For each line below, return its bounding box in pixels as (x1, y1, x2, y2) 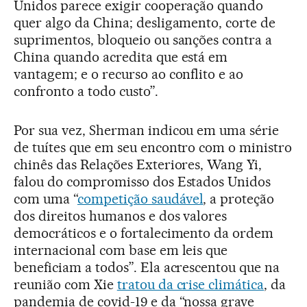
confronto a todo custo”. (14, 82, 158, 99)
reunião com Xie (14, 275, 117, 293)
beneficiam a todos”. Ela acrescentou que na (14, 258, 280, 275)
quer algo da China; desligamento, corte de (14, 14, 276, 31)
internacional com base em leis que (14, 241, 228, 258)
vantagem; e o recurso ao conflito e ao (14, 65, 244, 82)
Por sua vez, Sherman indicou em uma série (14, 121, 280, 138)
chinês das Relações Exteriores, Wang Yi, (14, 156, 262, 173)
